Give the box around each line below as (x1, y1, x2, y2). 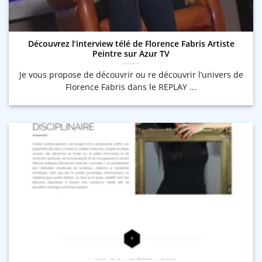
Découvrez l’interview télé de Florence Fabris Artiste (27, 38, 235, 50)
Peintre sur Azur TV (92, 48, 170, 60)
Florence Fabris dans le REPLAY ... (65, 81, 196, 93)
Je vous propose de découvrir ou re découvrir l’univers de (19, 69, 243, 81)
